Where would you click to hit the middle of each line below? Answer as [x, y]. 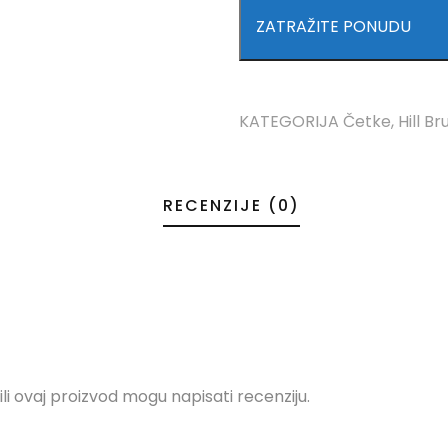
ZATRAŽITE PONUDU [333, 26]
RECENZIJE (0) [231, 205]
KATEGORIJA [291, 121]
